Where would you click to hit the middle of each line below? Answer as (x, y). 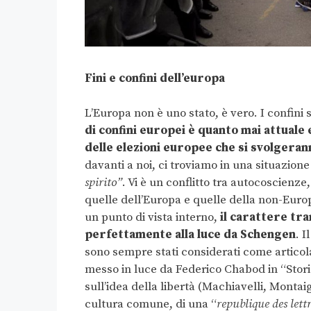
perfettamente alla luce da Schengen (190, 235)
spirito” (103, 183)
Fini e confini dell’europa (155, 78)
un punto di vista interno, (152, 218)
